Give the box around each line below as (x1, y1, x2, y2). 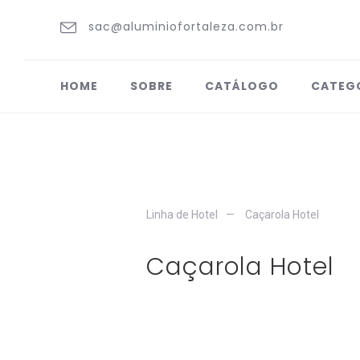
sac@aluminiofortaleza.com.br (88, 18, 284, 35)
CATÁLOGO (205, 78, 279, 94)
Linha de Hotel (146, 208, 218, 221)
